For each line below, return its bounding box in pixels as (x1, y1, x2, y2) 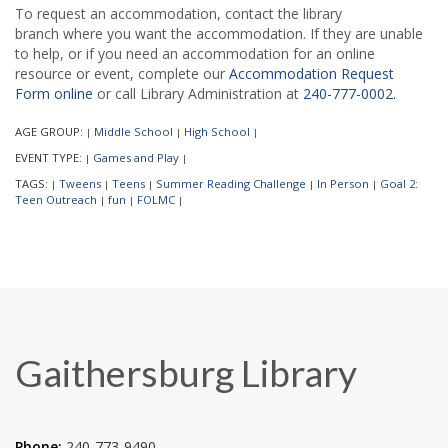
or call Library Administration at (93, 83, 299, 103)
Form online (15, 83, 93, 103)
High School (184, 123, 250, 139)
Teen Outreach (15, 191, 97, 207)
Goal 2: (380, 175, 418, 191)
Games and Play (93, 149, 179, 165)
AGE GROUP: (15, 123, 86, 139)
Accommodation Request (229, 63, 394, 83)
